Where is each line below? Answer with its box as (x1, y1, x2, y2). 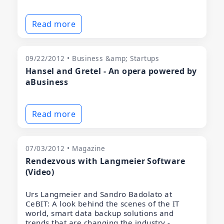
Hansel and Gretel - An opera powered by (25, 65, 197, 76)
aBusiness (25, 76, 68, 87)
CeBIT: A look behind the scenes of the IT (25, 198, 179, 208)
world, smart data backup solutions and (25, 207, 174, 218)
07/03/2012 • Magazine (25, 143, 105, 153)
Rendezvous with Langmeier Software (25, 155, 185, 166)
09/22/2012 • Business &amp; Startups (25, 53, 159, 63)
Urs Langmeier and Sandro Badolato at (25, 188, 172, 199)
